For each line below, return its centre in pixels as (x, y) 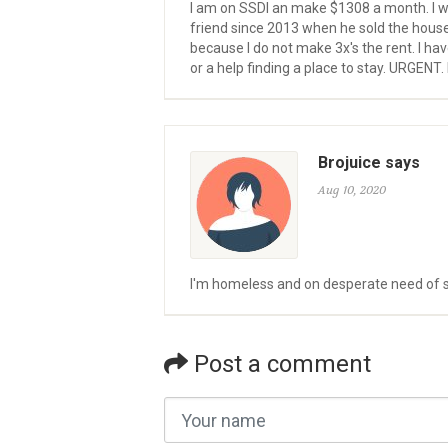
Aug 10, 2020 (352, 190)
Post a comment (279, 364)
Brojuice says (369, 162)
